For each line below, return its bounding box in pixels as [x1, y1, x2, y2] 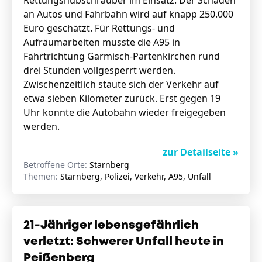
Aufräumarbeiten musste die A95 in [23, 36, 180, 49]
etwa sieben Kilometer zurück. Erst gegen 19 [23, 92, 220, 105]
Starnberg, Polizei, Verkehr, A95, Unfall [60, 171, 211, 182]
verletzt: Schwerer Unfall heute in [23, 236, 224, 247]
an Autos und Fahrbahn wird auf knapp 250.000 [23, 8, 233, 20]
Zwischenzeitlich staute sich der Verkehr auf [23, 78, 219, 91]
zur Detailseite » [162, 146, 239, 158]
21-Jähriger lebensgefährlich [23, 220, 199, 231]
